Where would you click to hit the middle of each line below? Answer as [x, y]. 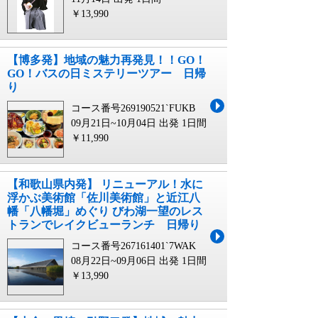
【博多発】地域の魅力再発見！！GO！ [106, 60]
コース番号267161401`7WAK [133, 246]
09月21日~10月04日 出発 [125, 124]
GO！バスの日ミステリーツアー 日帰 [106, 74]
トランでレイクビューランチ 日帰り [104, 225]
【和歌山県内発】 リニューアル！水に [105, 185]
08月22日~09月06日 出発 [125, 261]
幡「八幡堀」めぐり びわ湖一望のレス [105, 212]
